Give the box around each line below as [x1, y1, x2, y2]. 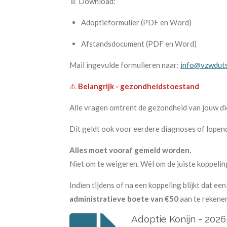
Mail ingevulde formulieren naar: [69, 60, 180, 69]
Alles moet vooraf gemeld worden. [69, 145, 191, 155]
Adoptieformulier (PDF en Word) [81, 17, 192, 27]
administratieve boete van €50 [69, 194, 178, 203]
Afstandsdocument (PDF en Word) [81, 39, 197, 48]
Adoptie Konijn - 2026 [131, 213, 226, 225]
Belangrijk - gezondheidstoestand [78, 81, 199, 91]
